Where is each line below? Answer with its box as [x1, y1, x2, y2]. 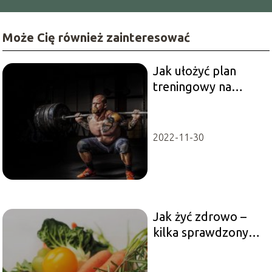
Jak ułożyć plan [152, 64, 236, 78]
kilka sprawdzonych [152, 225, 260, 240]
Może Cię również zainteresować [2, 30, 191, 44]
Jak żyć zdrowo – [152, 209, 246, 224]
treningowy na [152, 80, 231, 94]
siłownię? [152, 95, 202, 110]
